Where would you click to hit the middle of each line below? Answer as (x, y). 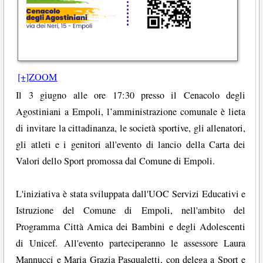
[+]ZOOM (38, 77)
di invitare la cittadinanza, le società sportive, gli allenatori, (131, 128)
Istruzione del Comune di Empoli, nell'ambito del (131, 210)
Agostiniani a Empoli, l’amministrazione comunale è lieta (131, 112)
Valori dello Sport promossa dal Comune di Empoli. (116, 161)
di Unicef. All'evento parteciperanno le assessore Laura (131, 243)
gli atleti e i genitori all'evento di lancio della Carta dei (131, 145)
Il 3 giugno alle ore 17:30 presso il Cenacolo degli (131, 95)
